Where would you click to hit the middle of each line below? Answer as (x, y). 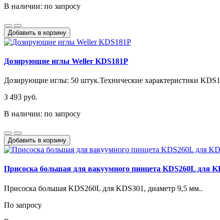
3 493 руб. (21, 97)
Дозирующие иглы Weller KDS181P (66, 61)
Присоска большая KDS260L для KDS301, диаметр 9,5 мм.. (103, 188)
